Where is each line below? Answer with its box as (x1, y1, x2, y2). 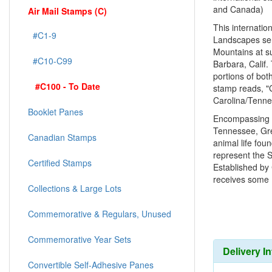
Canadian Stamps (28, 131, 97, 144)
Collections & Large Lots (28, 182, 121, 195)
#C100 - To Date (35, 80, 100, 93)
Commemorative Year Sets (28, 233, 131, 246)
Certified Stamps (28, 157, 92, 169)
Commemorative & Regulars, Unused (28, 208, 171, 220)
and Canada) (213, 3, 263, 15)
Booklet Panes (28, 106, 83, 118)
